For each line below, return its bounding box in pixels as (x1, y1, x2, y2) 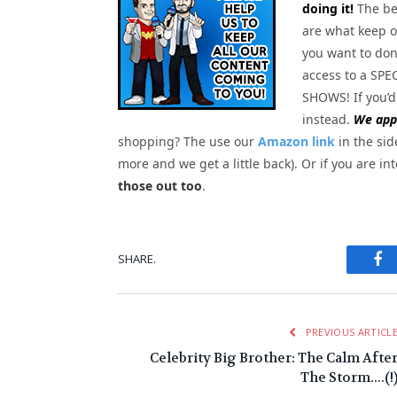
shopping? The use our (118, 132, 258, 150)
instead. (302, 110, 354, 128)
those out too (118, 176, 202, 194)
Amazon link (258, 132, 335, 150)
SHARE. (118, 251, 156, 268)
